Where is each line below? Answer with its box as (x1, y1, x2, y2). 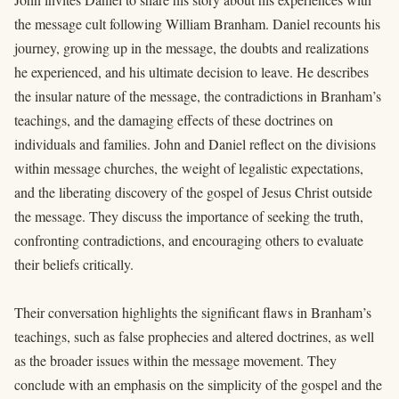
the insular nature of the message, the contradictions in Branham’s (14, 85, 381, 105)
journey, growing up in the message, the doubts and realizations (14, 37, 369, 57)
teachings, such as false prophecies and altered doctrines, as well (14, 326, 374, 346)
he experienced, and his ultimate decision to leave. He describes (14, 61, 369, 81)
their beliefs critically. (14, 254, 134, 273)
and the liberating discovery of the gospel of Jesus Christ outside (14, 182, 372, 201)
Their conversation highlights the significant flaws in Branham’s (14, 302, 371, 322)
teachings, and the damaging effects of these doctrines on (14, 110, 333, 129)
